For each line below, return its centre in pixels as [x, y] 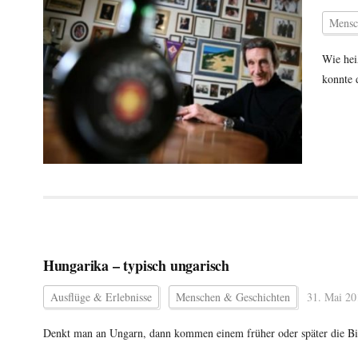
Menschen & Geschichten [233, 296]
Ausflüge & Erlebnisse [101, 296]
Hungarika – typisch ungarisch [136, 265]
